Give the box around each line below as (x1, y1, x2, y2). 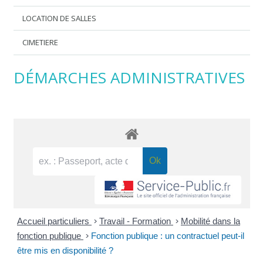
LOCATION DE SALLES (22, 12, 97, 23)
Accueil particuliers (17, 216, 92, 227)
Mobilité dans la (181, 216, 240, 227)
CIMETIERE (22, 37, 59, 48)
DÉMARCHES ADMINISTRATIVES (13, 66, 245, 88)
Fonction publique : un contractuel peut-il (91, 231, 244, 241)
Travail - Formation (99, 216, 173, 227)
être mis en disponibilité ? (17, 245, 113, 256)
